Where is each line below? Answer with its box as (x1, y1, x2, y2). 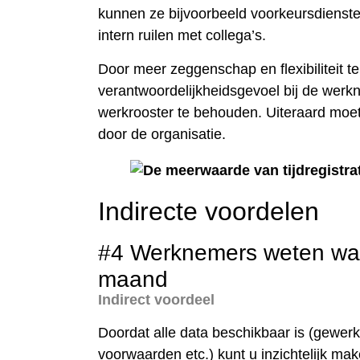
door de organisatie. (98, 125, 226, 142)
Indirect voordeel (98, 291, 215, 308)
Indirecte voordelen (98, 196, 319, 226)
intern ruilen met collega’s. (98, 27, 266, 44)
